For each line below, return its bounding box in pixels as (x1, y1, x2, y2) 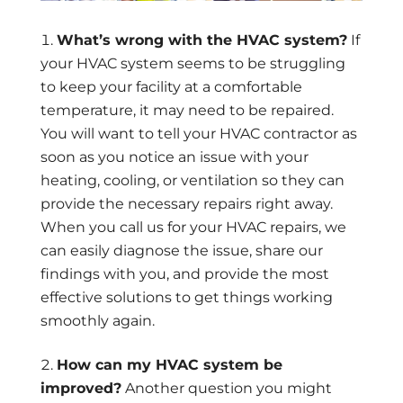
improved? (40, 380, 121, 398)
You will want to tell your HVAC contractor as (40, 125, 357, 143)
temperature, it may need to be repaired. (40, 102, 334, 120)
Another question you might (121, 380, 332, 398)
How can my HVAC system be (56, 356, 282, 374)
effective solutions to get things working (40, 289, 333, 307)
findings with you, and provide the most (40, 265, 329, 283)
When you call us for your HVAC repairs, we (40, 219, 346, 237)
